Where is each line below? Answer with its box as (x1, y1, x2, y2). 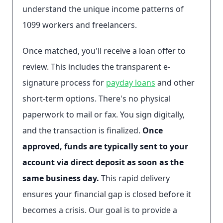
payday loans (106, 77, 155, 88)
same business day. (22, 173, 99, 184)
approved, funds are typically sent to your (22, 141, 188, 152)
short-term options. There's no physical (22, 93, 171, 104)
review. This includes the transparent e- (22, 61, 170, 72)
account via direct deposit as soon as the (22, 157, 184, 168)
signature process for (22, 77, 106, 88)
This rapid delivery (99, 173, 170, 184)
